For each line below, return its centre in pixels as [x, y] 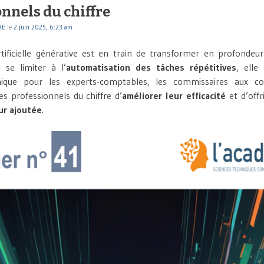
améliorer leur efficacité [174, 96]
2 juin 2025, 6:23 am [43, 27]
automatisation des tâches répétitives [151, 67]
